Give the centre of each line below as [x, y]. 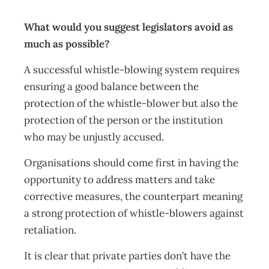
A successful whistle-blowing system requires [132, 70]
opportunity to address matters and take [119, 180]
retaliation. [51, 230]
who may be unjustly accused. [96, 137]
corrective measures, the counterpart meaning [133, 196]
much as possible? [68, 44]
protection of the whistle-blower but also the [131, 103]
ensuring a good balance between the [111, 86]
